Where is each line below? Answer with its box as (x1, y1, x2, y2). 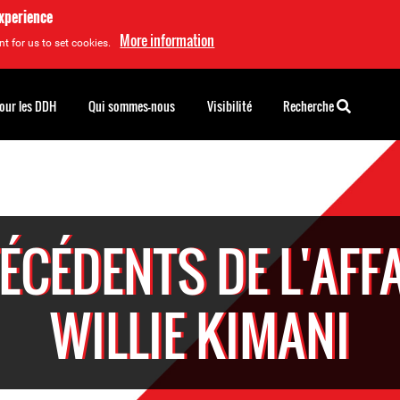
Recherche (283, 96, 337, 115)
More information (120, 29, 215, 51)
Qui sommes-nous (88, 96, 175, 115)
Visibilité (207, 96, 252, 115)
